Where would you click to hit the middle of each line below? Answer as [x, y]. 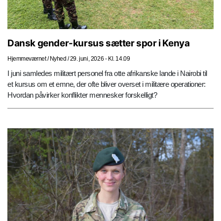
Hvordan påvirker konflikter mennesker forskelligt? [82, 95]
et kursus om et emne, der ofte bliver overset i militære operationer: [107, 84]
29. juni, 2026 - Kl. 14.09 [100, 59]
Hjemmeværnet [27, 59]
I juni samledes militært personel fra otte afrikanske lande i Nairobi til [107, 74]
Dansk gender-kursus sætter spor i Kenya [99, 43]
